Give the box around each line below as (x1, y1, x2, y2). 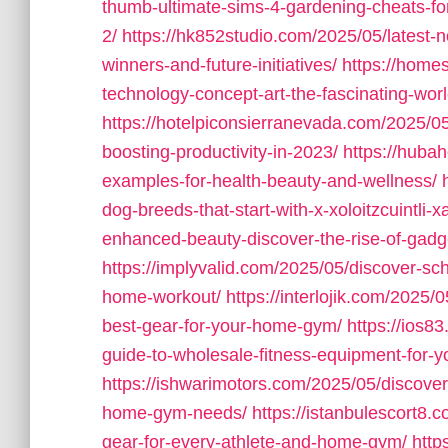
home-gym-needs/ (102, 403, 247, 423)
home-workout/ (102, 287, 221, 307)
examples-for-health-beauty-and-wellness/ (102, 171, 437, 191)
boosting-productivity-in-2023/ (102, 142, 338, 162)
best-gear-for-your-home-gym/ (102, 316, 342, 336)
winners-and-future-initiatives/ (102, 55, 337, 75)
